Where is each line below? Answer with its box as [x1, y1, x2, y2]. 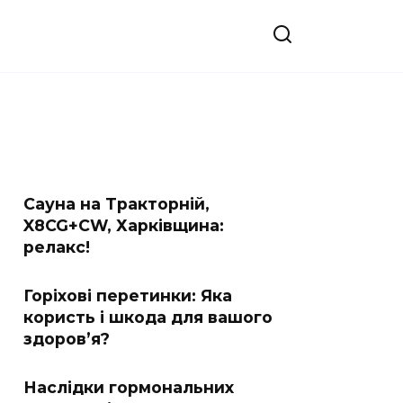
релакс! [23, 237, 90, 256]
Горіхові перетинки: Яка [23, 286, 232, 305]
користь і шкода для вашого [23, 308, 273, 327]
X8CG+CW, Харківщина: [23, 216, 224, 235]
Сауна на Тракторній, [23, 194, 210, 213]
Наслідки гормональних [23, 378, 234, 397]
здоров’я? [23, 329, 110, 348]
